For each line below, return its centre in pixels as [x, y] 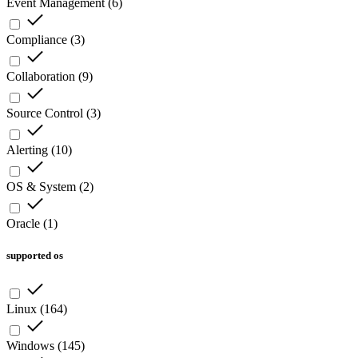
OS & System [41, 187]
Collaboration [41, 77]
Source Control [45, 113]
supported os [35, 255]
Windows [30, 345]
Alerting [27, 150]
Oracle [23, 224]
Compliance [37, 40]
